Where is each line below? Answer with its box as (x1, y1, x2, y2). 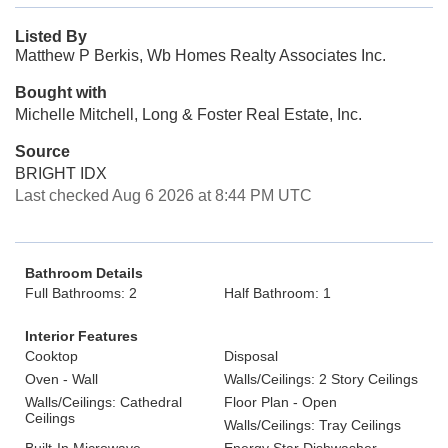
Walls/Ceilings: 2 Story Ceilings (224, 371, 418, 387)
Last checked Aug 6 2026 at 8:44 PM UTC (15, 187, 312, 204)
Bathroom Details (25, 265, 143, 281)
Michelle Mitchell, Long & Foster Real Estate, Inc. (15, 106, 362, 123)
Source (15, 143, 70, 160)
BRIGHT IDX (15, 165, 107, 182)
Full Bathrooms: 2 (25, 285, 137, 301)
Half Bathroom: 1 (224, 285, 331, 301)
